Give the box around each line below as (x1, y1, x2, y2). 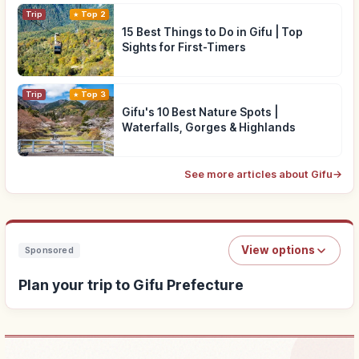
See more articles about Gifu (184, 168, 333, 181)
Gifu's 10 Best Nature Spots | (122, 106, 278, 119)
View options (241, 244, 315, 257)
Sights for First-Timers (122, 41, 247, 54)
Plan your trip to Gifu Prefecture (18, 276, 244, 294)
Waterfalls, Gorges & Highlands (122, 121, 296, 135)
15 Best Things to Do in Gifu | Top (122, 26, 303, 39)
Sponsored (25, 245, 74, 256)
